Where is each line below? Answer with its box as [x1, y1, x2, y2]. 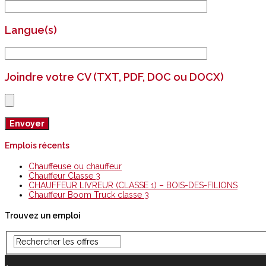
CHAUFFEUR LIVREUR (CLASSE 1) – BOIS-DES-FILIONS [28, 180, 237, 190]
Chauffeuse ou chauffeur [28, 161, 122, 171]
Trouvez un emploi [5, 210, 81, 220]
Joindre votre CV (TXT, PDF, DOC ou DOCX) [5, 70, 224, 83]
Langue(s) [5, 23, 57, 36]
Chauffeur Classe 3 [28, 170, 100, 180]
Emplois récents [5, 141, 69, 151]
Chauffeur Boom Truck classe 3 [28, 189, 149, 199]
